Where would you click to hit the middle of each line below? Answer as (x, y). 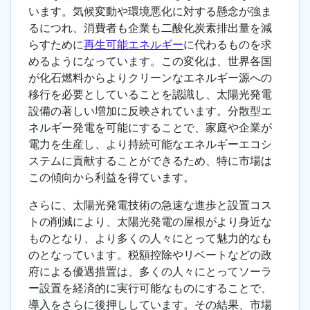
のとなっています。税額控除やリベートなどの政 (150, 255)
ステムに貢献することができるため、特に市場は (150, 161)
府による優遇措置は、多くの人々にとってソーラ (150, 272)
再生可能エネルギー (134, 45)
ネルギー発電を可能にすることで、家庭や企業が (150, 128)
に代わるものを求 (228, 45)
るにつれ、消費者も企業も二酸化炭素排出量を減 (150, 28)
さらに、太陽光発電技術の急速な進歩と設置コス (150, 205)
